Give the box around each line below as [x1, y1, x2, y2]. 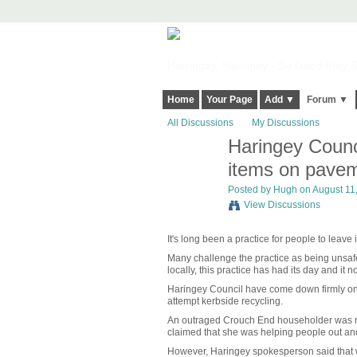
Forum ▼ [306, 94, 348, 106]
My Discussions [251, 117, 320, 129]
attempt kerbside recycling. [167, 296, 283, 308]
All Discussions [167, 117, 233, 129]
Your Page [206, 94, 253, 106]
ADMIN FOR [175, 141, 210, 149]
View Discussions [243, 199, 320, 211]
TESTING [178, 147, 206, 155]
